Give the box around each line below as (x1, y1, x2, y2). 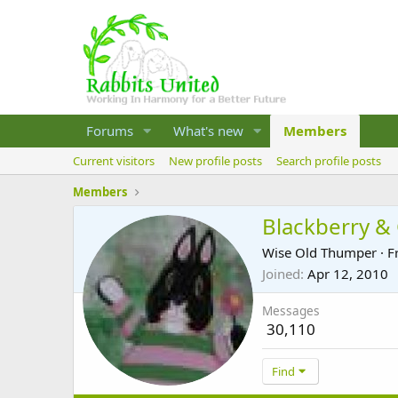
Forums (86, 122, 133, 139)
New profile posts (169, 153, 262, 169)
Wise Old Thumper (262, 243, 377, 262)
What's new (172, 122, 243, 139)
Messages (262, 302, 320, 320)
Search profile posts (276, 153, 381, 169)
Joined (262, 265, 300, 283)
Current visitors (73, 153, 155, 169)
